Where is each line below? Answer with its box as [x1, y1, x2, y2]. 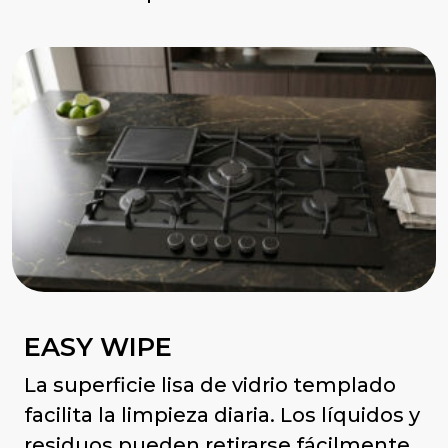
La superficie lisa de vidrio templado [24, 372, 396, 397]
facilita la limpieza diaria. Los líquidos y [24, 402, 420, 427]
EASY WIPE [24, 330, 172, 362]
